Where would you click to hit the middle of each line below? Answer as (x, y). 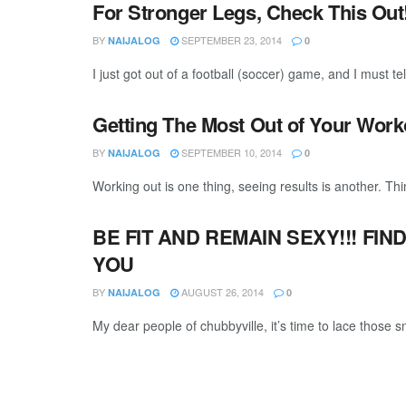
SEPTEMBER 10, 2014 (230, 152)
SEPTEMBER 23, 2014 (230, 40)
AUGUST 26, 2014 (221, 292)
